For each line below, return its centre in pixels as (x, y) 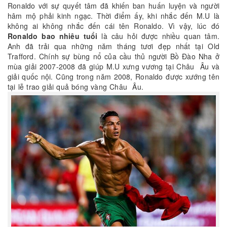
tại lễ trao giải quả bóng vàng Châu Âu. (75, 87)
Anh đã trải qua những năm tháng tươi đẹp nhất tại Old (113, 46)
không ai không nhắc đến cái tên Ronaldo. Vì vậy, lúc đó (113, 26)
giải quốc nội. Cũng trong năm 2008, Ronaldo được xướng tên (113, 77)
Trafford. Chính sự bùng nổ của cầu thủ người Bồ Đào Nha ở (113, 56)
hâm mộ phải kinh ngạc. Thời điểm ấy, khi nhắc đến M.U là (113, 16)
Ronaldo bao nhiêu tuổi (53, 36)
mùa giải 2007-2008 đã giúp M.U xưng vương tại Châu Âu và (113, 67)
